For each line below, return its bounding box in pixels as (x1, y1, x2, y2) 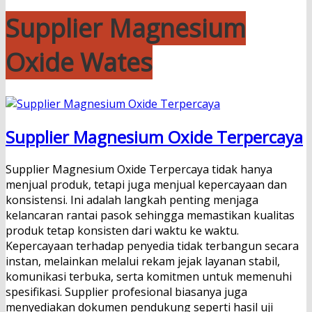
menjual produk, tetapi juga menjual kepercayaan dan (6, 177, 287, 193)
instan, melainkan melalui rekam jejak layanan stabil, (6, 253, 280, 270)
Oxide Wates (6, 45, 153, 79)
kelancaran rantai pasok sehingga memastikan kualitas (6, 208, 295, 224)
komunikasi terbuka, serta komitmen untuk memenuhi (6, 269, 292, 285)
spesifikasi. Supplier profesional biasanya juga (6, 284, 247, 300)
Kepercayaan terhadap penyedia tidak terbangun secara (6, 238, 299, 254)
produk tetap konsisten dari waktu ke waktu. (6, 223, 239, 239)
